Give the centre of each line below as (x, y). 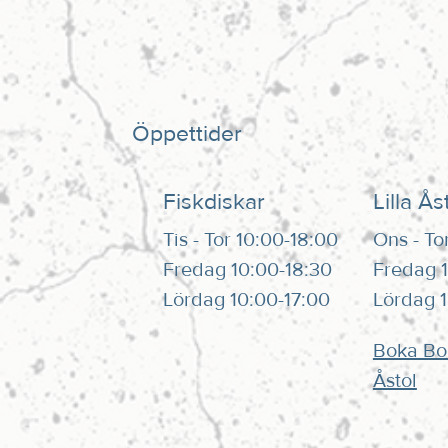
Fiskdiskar (214, 202)
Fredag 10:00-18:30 (248, 269)
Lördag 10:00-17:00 (247, 299)
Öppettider (186, 133)
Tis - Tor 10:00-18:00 (251, 239)
